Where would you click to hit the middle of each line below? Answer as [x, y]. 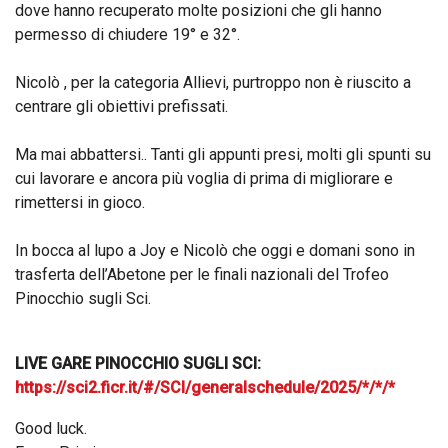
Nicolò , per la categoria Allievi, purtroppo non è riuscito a [213, 83]
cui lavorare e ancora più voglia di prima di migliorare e [204, 179]
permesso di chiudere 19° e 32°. [127, 35]
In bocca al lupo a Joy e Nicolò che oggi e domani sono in [215, 251]
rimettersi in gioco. [80, 203]
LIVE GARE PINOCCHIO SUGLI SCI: [138, 364]
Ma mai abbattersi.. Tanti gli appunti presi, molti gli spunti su [223, 155]
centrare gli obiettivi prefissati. [121, 107]
